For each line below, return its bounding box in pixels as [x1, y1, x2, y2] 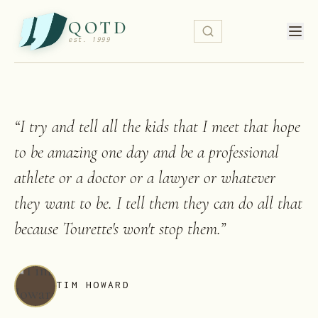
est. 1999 [67, 35, 111, 43]
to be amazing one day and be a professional [14, 142, 279, 163]
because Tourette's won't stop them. [14, 219, 220, 239]
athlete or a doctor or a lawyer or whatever [14, 168, 275, 188]
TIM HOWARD [57, 279, 130, 291]
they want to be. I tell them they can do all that [14, 193, 302, 214]
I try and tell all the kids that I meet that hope [20, 116, 300, 137]
